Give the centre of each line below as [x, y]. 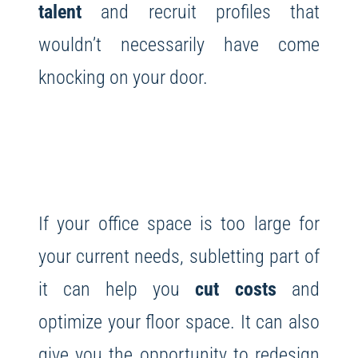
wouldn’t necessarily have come [179, 44]
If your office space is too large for [179, 223]
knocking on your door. [123, 77]
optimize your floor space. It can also [179, 321]
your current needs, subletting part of [179, 256]
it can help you [117, 288]
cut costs [236, 288]
